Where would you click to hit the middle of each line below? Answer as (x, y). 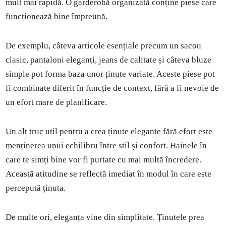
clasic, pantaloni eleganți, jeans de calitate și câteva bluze (109, 60)
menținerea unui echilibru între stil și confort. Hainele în (106, 145)
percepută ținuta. (36, 188)
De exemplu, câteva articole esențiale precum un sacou (104, 45)
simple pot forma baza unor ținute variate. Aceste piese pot (110, 74)
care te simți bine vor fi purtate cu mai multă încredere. (104, 159)
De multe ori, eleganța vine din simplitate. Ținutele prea (105, 217)
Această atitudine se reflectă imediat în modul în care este (109, 174)
